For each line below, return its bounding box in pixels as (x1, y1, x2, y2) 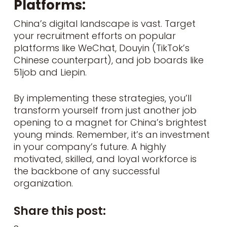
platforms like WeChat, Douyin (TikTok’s (13, 41, 190, 54)
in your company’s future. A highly (13, 140, 166, 153)
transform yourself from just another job (13, 103, 197, 117)
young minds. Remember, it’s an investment (13, 128, 210, 141)
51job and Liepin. (13, 65, 87, 79)
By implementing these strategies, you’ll (13, 91, 192, 104)
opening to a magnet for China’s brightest (13, 116, 207, 129)
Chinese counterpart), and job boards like (13, 53, 204, 66)
